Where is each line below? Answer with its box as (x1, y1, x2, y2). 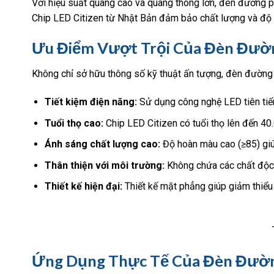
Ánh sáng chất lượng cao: (44, 138, 160, 150)
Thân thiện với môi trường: (44, 159, 165, 171)
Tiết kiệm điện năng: (44, 95, 137, 108)
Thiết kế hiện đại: (44, 180, 122, 193)
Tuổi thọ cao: (44, 117, 103, 129)
